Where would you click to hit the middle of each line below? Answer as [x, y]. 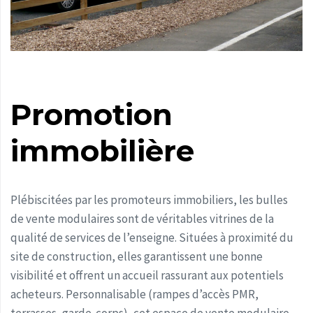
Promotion [92, 114]
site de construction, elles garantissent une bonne [137, 257]
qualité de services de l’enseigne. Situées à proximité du [152, 238]
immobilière [102, 151]
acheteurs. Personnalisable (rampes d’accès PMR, [134, 294]
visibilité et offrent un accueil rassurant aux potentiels [147, 276]
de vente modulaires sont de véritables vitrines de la [142, 219]
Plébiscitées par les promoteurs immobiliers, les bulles [149, 200]
